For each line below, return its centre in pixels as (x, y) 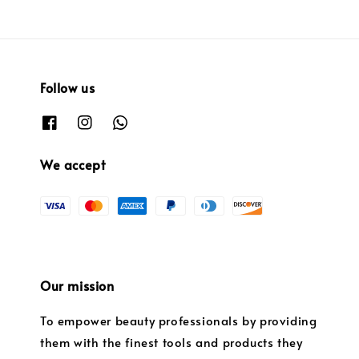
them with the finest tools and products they (171, 342)
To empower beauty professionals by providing (179, 321)
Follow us (68, 87)
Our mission (77, 286)
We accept (73, 165)
